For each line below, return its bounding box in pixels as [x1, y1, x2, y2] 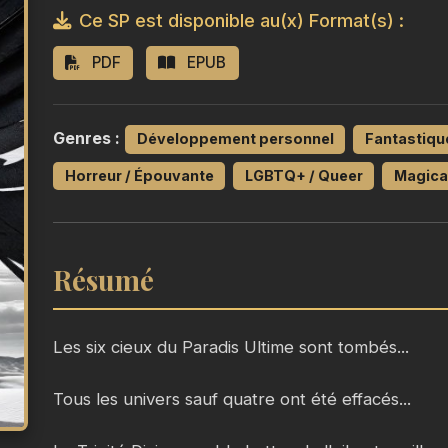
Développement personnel [136, 130, 334, 148]
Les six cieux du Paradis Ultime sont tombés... [53, 336, 409, 357]
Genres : [53, 128, 120, 149]
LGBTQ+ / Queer [244, 166, 363, 184]
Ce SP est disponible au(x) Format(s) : [79, 9, 404, 31]
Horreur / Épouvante [64, 166, 214, 184]
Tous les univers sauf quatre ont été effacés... [53, 388, 411, 409]
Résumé [53, 260, 154, 298]
